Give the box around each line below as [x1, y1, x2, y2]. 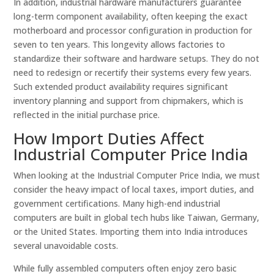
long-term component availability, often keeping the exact [13, 10, 248, 22]
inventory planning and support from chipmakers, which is [13, 95, 244, 106]
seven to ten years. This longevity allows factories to [13, 39, 226, 50]
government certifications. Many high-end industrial [13, 198, 221, 209]
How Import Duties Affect [13, 127, 205, 149]
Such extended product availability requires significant [13, 81, 229, 92]
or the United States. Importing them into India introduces [13, 226, 248, 237]
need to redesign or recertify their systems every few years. [13, 67, 252, 78]
